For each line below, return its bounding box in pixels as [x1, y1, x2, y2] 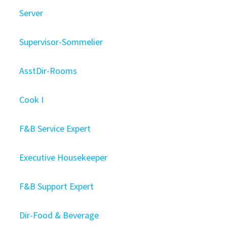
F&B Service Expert [19, 123, 91, 134]
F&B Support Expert [19, 180, 94, 192]
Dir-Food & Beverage [19, 209, 99, 221]
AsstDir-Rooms [19, 65, 78, 77]
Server [19, 7, 44, 19]
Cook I [19, 94, 44, 105]
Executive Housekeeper [19, 152, 108, 163]
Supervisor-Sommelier [19, 36, 103, 48]
